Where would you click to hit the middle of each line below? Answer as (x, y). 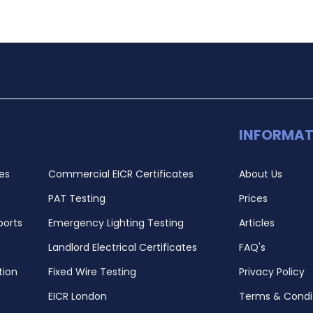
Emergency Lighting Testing (116, 223)
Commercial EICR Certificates (121, 174)
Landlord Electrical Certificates (122, 248)
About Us (261, 174)
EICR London (77, 297)
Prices (254, 199)
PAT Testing (77, 199)
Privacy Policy (272, 272)
